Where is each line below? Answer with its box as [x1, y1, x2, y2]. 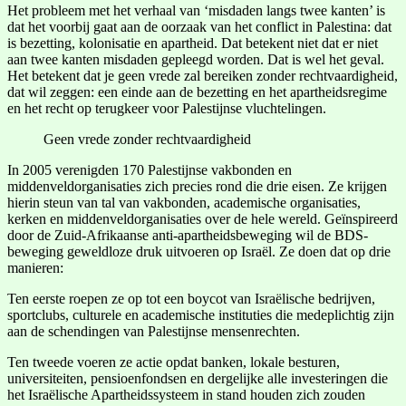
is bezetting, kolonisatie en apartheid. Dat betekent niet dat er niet [7, 34, 378, 51]
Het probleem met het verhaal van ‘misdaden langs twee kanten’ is [7, 2, 385, 18]
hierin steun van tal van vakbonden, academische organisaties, [7, 194, 361, 210]
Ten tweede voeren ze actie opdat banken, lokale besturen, [7, 353, 340, 370]
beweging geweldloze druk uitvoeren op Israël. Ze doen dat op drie [7, 243, 391, 259]
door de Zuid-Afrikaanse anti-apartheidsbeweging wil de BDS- [7, 227, 368, 243]
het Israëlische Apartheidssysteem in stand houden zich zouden [7, 386, 365, 402]
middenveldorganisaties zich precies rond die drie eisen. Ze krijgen [7, 178, 387, 194]
